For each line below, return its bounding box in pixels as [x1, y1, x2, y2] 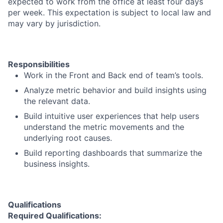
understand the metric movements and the [24, 122, 184, 132]
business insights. [24, 159, 90, 169]
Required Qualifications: [8, 211, 102, 221]
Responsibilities [8, 59, 70, 69]
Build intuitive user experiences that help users [24, 111, 199, 121]
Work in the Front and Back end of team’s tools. [24, 70, 203, 80]
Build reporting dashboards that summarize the [24, 148, 202, 158]
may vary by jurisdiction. [8, 18, 101, 28]
